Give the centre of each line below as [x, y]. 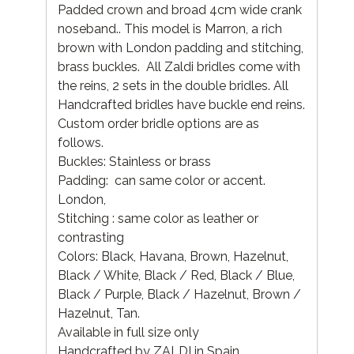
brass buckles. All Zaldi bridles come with [179, 66]
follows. [81, 142]
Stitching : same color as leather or [158, 218]
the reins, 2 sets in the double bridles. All [173, 85]
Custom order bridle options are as [158, 123]
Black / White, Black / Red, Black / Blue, [176, 275]
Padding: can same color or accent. [162, 180]
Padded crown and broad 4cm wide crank [180, 9]
